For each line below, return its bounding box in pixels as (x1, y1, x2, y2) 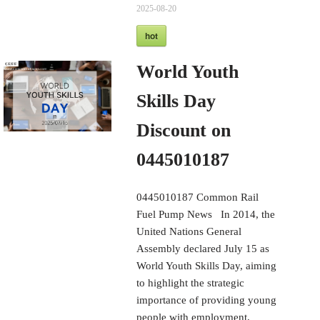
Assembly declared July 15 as (136, 242, 270, 254)
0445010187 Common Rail (136, 191, 259, 203)
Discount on (136, 119, 231, 141)
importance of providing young (136, 294, 277, 306)
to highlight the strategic (136, 276, 245, 289)
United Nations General (136, 225, 242, 237)
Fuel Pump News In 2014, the (136, 208, 276, 220)
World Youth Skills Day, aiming (136, 259, 277, 271)
